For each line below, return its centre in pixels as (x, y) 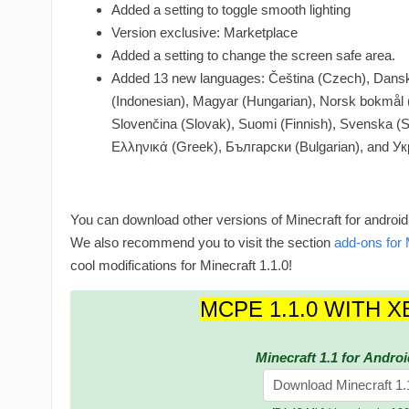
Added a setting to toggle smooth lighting (231, 10)
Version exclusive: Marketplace (204, 33)
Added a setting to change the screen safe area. (253, 56)
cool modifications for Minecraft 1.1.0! (181, 266)
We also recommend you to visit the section (202, 243)
